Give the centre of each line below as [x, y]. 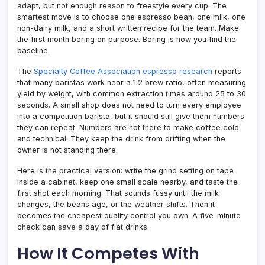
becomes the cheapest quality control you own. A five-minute [129, 215]
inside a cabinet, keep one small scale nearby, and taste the [127, 182]
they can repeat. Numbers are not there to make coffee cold [128, 127]
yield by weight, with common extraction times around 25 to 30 [132, 93]
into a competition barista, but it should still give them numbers [131, 116]
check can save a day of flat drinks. [83, 227]
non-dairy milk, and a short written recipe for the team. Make [128, 28]
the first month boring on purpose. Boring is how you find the [127, 39]
